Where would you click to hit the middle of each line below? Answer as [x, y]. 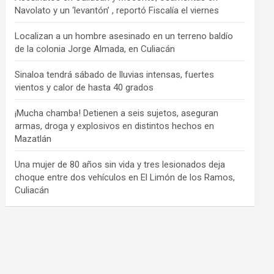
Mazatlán [33, 139]
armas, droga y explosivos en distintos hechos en [115, 126]
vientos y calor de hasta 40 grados [84, 87]
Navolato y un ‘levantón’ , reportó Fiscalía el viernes [117, 10]
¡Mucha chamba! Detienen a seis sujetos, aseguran [117, 113]
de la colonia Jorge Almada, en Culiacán [95, 49]
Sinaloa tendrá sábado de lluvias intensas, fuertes [115, 75]
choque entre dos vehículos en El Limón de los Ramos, [125, 177]
